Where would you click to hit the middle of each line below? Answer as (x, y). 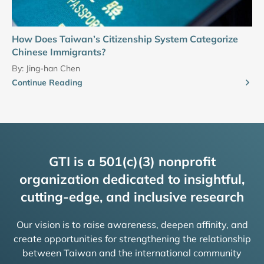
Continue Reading (47, 83)
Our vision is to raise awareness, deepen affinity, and (132, 225)
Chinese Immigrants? (59, 52)
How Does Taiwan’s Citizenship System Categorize (125, 39)
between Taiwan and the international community (132, 253)
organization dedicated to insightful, (132, 179)
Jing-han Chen (53, 69)
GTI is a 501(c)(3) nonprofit (132, 162)
